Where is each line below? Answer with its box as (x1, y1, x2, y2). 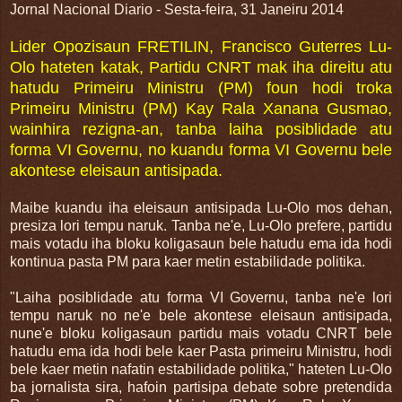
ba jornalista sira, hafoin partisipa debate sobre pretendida (10, 379, 392, 395)
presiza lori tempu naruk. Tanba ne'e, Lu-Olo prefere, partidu (10, 217, 392, 233)
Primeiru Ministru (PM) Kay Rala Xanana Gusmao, (10, 99, 392, 118)
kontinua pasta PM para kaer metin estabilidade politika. (10, 253, 369, 269)
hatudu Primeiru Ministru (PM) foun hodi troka (10, 78, 392, 97)
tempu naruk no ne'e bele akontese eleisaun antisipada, (10, 307, 392, 323)
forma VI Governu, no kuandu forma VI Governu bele (10, 140, 392, 159)
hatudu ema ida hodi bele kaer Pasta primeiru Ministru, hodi (10, 343, 392, 359)
